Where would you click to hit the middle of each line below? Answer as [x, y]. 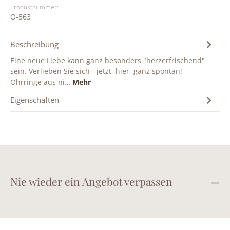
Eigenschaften [35, 99]
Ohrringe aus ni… [41, 82]
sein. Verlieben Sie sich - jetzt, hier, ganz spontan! [96, 71]
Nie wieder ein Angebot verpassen [91, 181]
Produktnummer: [34, 7]
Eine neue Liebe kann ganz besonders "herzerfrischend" [108, 60]
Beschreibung [34, 44]
